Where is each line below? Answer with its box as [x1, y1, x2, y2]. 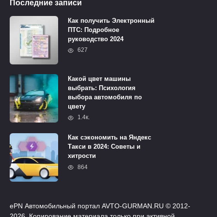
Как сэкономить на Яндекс [68, 134, 151, 141]
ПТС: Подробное [68, 26, 119, 33]
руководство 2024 [68, 35, 124, 43]
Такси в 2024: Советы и [68, 143, 140, 151]
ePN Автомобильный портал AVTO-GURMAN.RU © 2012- [10, 201, 190, 210]
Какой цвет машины [68, 75, 131, 82]
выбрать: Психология [68, 84, 136, 92]
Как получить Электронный [68, 16, 155, 24]
